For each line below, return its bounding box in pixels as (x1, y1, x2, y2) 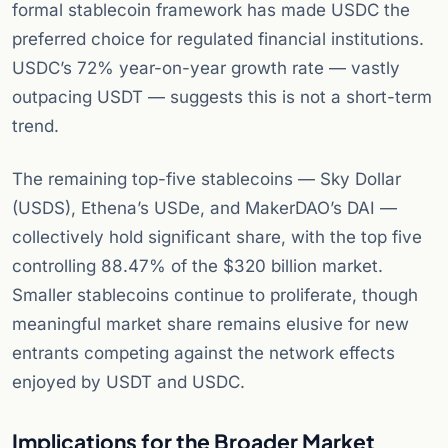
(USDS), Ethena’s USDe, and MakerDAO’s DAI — (12, 198, 397, 219)
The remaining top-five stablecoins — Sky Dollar (12, 169, 401, 190)
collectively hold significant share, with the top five (12, 227, 422, 248)
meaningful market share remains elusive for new (12, 314, 409, 335)
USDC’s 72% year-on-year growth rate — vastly (12, 58, 400, 79)
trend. (12, 116, 59, 137)
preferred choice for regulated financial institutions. (12, 29, 424, 50)
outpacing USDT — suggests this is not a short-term (12, 87, 432, 108)
